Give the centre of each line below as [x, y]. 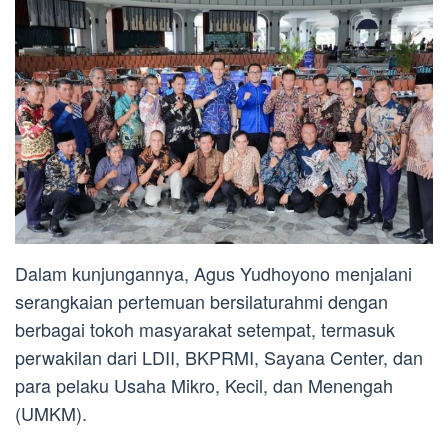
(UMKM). [51, 412]
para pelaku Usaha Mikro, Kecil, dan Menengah [204, 384]
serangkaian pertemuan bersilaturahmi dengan [201, 300]
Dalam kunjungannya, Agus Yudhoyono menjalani [213, 272]
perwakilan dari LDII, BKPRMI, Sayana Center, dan [219, 356]
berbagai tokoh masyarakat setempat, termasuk [205, 328]
